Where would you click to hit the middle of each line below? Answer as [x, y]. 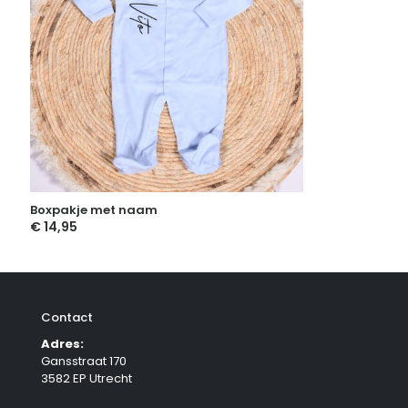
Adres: [62, 344]
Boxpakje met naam [94, 210]
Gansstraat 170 [84, 362]
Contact [67, 318]
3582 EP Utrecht [87, 379]
